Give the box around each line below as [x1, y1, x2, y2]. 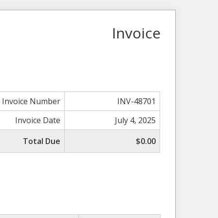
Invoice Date [15, 114, 61, 126]
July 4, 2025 [115, 114, 156, 126]
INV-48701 [117, 95, 156, 107]
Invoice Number [2, 95, 61, 107]
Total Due [23, 135, 61, 146]
